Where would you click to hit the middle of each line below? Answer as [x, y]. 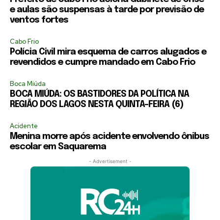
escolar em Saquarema [58, 147]
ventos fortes [39, 20]
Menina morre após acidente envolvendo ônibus [110, 136]
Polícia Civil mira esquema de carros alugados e [108, 52]
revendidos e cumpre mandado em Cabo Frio [102, 62]
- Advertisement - [110, 161]
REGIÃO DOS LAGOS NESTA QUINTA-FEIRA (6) [96, 104]
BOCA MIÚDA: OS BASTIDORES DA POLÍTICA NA [99, 94]
